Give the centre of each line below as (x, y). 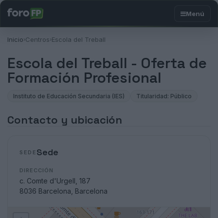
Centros (37, 39)
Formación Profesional (84, 78)
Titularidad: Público (164, 96)
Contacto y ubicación (65, 120)
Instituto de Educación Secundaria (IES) (69, 96)
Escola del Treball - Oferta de (107, 63)
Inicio (15, 39)
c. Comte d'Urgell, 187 (55, 181)
